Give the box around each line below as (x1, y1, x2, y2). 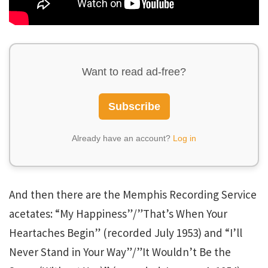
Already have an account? (72, 133, 173, 143)
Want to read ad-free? (82, 65, 186, 78)
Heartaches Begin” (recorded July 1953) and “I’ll (9, 225, 242, 240)
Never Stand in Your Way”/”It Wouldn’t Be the (9, 244, 231, 259)
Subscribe (108, 100, 160, 112)
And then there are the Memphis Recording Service (9, 187, 257, 202)
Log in (173, 133, 196, 143)
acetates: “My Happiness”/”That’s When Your (9, 206, 227, 221)
